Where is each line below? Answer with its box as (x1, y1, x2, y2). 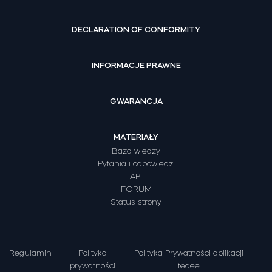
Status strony (110, 197, 161, 206)
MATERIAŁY (114, 132, 158, 141)
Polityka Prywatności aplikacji (134, 248, 244, 257)
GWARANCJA (109, 97, 163, 105)
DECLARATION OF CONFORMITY (72, 25, 200, 33)
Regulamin (9, 248, 52, 257)
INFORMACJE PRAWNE (91, 61, 181, 69)
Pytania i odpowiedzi (97, 159, 175, 168)
